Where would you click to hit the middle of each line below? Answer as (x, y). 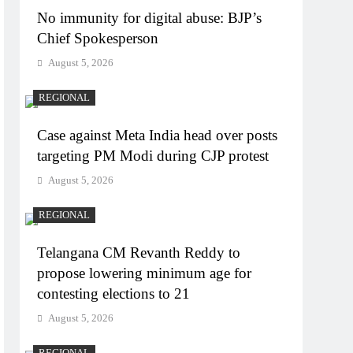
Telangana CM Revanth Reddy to (139, 252)
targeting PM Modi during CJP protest (153, 155)
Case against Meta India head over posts (158, 135)
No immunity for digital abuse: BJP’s (150, 17)
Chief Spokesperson (98, 38)
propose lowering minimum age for (145, 273)
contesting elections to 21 (114, 293)
